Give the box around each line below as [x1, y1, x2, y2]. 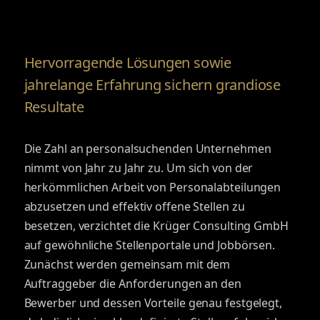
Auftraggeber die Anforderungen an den [24, 276, 241, 291]
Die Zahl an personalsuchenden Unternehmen [24, 141, 271, 156]
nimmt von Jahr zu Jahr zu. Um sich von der [24, 160, 254, 176]
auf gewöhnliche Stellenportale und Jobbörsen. [24, 237, 276, 253]
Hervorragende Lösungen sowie [24, 53, 231, 72]
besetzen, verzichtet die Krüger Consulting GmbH [24, 218, 289, 234]
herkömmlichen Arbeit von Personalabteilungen [24, 179, 281, 195]
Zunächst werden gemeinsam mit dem [24, 256, 231, 272]
